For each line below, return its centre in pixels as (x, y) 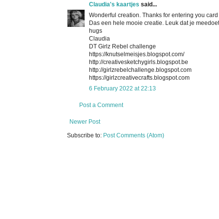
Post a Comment (101, 105)
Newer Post (85, 121)
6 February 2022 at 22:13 (122, 88)
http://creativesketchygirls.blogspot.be (139, 62)
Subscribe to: (85, 135)
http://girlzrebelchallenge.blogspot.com (140, 70)
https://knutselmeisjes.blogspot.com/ (137, 54)
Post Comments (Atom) (134, 135)
